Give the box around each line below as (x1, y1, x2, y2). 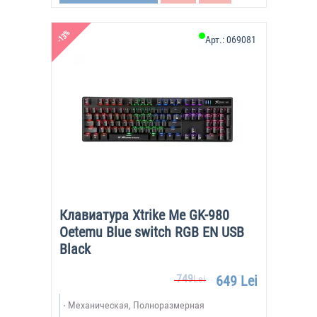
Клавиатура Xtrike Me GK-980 (59, 207, 229, 224)
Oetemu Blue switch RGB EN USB (59, 224, 244, 241)
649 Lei (215, 272, 258, 289)
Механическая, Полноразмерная (67, 299, 204, 311)
